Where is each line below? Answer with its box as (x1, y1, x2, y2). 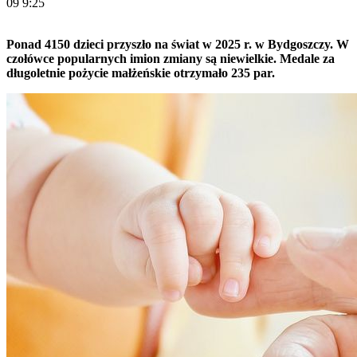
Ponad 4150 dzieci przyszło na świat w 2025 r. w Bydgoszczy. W (6, 37, 349, 51)
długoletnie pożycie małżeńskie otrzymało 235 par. (6, 65, 275, 80)
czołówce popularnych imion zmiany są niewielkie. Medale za (6, 51, 335, 65)
